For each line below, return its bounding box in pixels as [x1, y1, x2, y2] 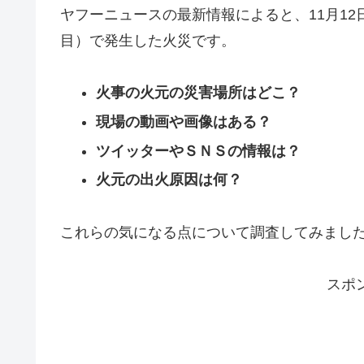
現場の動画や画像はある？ [95, 113, 271, 130]
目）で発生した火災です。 [60, 32, 236, 49]
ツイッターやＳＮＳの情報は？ [95, 142, 301, 159]
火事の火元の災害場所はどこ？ [95, 84, 301, 102]
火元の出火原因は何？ [95, 171, 242, 188]
